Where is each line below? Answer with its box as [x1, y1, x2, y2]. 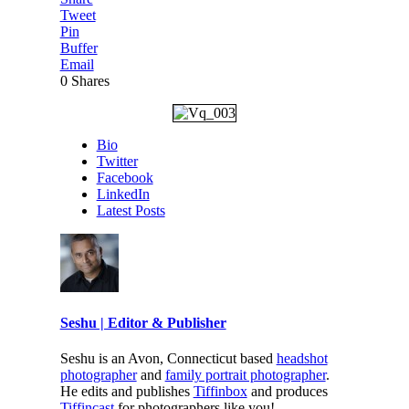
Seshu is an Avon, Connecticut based [59, 351, 277, 367]
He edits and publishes [59, 383, 194, 400]
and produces [246, 383, 328, 400]
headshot [276, 351, 328, 367]
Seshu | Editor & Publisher [59, 314, 226, 330]
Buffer [59, 39, 98, 56]
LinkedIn [96, 185, 150, 202]
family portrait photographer [164, 367, 326, 383]
